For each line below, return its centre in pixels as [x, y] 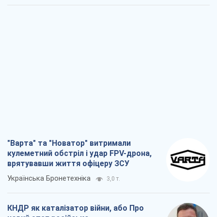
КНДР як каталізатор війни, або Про [76, 208]
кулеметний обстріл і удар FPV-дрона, [79, 154]
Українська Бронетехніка [49, 178]
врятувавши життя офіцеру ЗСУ [68, 164]
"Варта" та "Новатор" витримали [69, 143]
